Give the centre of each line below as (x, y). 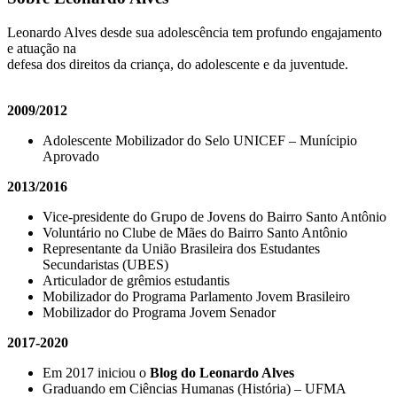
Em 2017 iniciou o (96, 372)
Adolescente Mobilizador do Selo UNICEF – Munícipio (200, 140)
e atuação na (42, 48)
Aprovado (71, 156)
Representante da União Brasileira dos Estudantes (181, 248)
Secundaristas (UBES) (105, 264)
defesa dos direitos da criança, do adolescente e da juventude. (178, 64)
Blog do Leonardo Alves (222, 372)
